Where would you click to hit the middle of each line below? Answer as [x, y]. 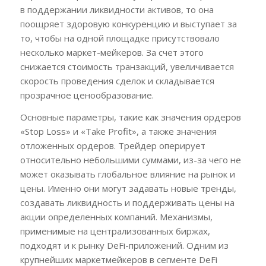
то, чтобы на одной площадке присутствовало [120, 38]
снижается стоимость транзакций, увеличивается [127, 67]
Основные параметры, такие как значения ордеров [130, 117]
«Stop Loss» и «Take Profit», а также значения [118, 131]
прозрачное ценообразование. [87, 95]
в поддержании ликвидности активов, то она [117, 10]
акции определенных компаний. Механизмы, [116, 216]
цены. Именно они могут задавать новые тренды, [128, 188]
